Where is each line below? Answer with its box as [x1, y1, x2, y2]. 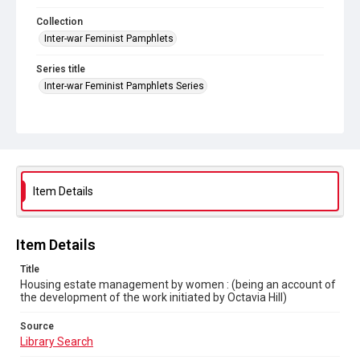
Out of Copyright [36, 170, 120, 182]
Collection [36, 16, 83, 27]
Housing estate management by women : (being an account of [20, 278, 336, 291]
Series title [36, 63, 85, 75]
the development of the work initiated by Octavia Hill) [20, 291, 287, 304]
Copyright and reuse [36, 155, 128, 166]
